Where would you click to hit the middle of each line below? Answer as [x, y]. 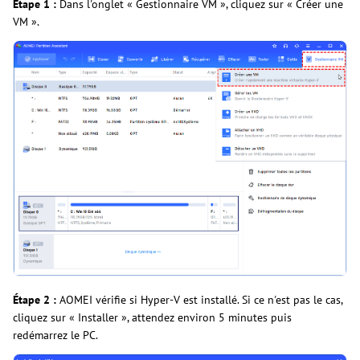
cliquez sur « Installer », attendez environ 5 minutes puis [152, 318]
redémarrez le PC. [55, 335]
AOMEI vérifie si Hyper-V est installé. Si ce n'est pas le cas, [199, 300]
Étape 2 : [35, 300]
